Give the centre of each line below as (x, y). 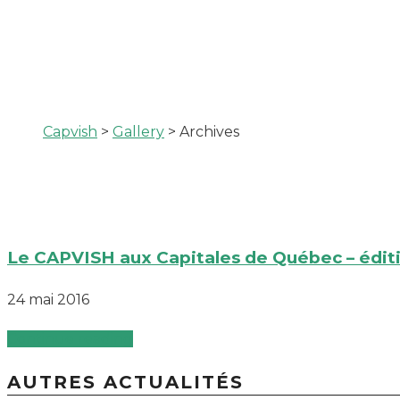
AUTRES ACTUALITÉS (125, 382)
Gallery (138, 132)
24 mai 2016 (48, 299)
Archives (209, 132)
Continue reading (70, 338)
